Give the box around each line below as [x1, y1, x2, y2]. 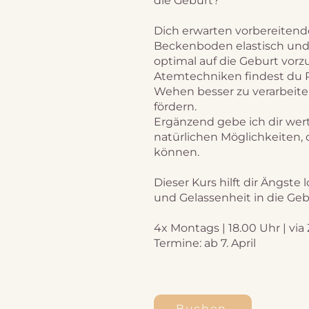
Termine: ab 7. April [154, 237, 256, 250]
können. [154, 146, 199, 159]
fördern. [154, 100, 197, 113]
